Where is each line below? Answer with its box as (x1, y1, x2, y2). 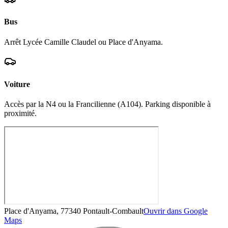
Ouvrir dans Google (144, 207, 208, 216)
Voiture (4, 80, 30, 89)
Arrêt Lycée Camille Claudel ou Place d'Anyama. (4, 37, 163, 46)
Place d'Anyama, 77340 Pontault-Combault (4, 207, 144, 216)
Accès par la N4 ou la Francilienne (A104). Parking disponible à (4, 100, 211, 109)
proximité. (4, 109, 37, 118)
